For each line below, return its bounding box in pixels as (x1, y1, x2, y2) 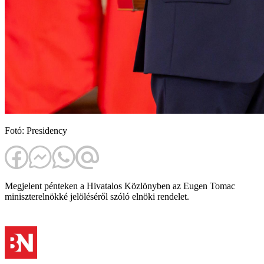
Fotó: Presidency (5, 126, 67, 136)
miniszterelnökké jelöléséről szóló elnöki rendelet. (5, 192, 189, 202)
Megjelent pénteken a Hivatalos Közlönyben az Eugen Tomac (5, 181, 235, 192)
